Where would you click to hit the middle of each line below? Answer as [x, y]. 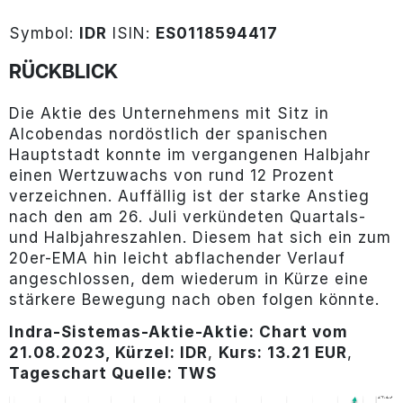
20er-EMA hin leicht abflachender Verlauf [177, 258]
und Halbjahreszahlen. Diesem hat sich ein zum [200, 237]
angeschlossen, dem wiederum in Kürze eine [188, 279]
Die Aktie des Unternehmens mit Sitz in [169, 113]
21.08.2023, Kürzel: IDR [108, 353]
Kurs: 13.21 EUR [282, 353]
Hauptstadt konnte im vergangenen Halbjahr [189, 155]
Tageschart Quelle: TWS [112, 373]
